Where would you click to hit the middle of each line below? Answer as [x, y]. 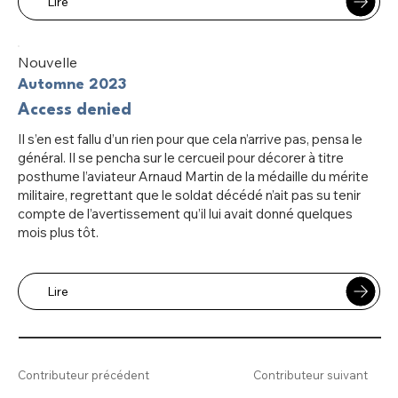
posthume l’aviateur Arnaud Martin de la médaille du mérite [193, 177]
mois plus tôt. [58, 233]
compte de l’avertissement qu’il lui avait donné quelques [185, 214]
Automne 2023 [72, 85]
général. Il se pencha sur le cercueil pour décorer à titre [180, 158]
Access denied [74, 111]
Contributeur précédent [84, 375]
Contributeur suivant [311, 375]
